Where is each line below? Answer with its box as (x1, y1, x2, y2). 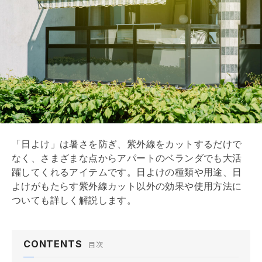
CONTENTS (23, 237, 82, 250)
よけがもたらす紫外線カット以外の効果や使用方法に (12, 181, 242, 191)
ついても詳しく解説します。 (12, 195, 137, 205)
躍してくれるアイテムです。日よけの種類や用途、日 (12, 167, 242, 177)
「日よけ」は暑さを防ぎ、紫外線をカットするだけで (12, 139, 242, 149)
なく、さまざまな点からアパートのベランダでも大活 (12, 153, 242, 163)
